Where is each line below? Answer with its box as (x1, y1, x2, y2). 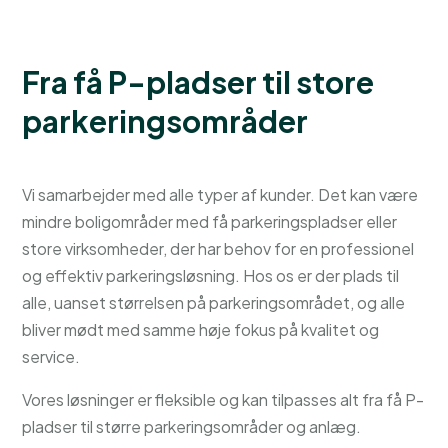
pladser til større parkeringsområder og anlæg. (22, 416, 362, 437)
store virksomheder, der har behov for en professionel (22, 238, 415, 259)
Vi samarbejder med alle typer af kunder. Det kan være (22, 184, 419, 205)
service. (22, 346, 81, 367)
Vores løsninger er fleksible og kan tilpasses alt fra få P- (22, 389, 425, 410)
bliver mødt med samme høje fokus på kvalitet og (22, 319, 380, 340)
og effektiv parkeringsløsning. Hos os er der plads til (22, 265, 400, 286)
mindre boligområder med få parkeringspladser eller (22, 211, 398, 232)
